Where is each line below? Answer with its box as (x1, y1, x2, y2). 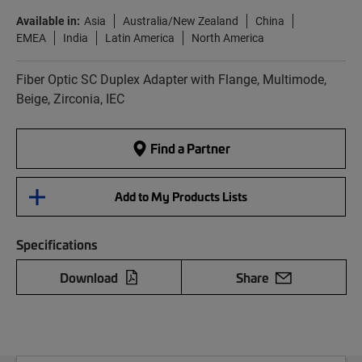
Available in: (16, 13, 80, 29)
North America (192, 30, 264, 46)
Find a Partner (148, 139, 230, 158)
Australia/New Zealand (123, 13, 238, 29)
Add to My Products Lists (115, 188, 247, 205)
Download (59, 268, 118, 287)
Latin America (105, 30, 175, 46)
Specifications (16, 235, 98, 254)
